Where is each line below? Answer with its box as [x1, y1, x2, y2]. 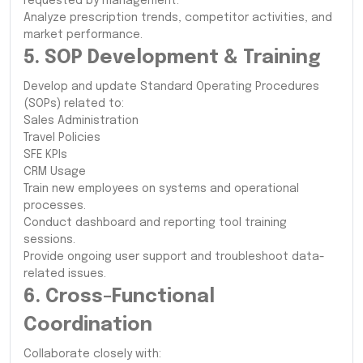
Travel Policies [23, 131, 100, 143]
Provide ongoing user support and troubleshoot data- [23, 250, 325, 263]
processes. [23, 199, 86, 211]
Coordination [23, 314, 152, 335]
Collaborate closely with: [23, 348, 161, 360]
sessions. [23, 233, 75, 246]
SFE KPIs [23, 148, 67, 160]
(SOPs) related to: [23, 97, 124, 109]
